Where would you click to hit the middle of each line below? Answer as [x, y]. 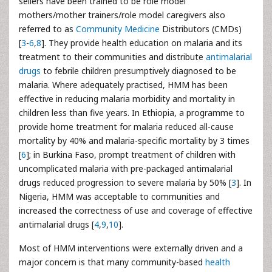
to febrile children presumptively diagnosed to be [138, 71]
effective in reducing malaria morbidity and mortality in [127, 99]
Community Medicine [119, 29]
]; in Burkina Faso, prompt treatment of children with [131, 155]
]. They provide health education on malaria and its [142, 43]
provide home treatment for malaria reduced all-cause [126, 127]
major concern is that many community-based [112, 262]
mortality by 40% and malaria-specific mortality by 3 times [134, 141]
